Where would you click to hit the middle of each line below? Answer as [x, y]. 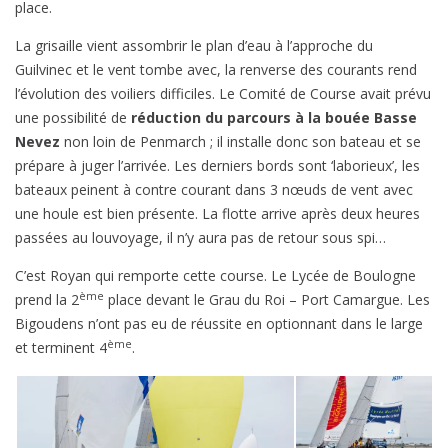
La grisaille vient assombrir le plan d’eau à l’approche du [194, 46]
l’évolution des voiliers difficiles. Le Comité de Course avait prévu [223, 94]
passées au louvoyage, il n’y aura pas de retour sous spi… [200, 238]
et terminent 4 [61, 348]
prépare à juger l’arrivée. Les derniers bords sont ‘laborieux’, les [217, 166]
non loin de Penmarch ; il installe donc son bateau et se [240, 142]
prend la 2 [47, 300]
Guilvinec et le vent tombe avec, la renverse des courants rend [216, 70]
